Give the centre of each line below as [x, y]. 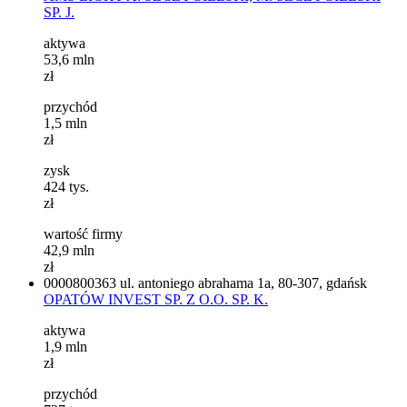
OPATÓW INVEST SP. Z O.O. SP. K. [156, 299]
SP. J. [59, 12]
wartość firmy [83, 233]
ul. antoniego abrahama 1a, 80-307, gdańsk [243, 283]
